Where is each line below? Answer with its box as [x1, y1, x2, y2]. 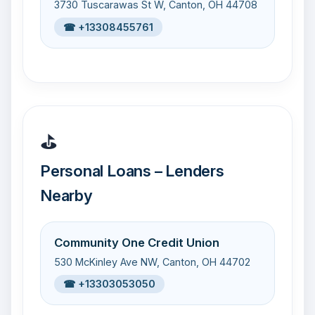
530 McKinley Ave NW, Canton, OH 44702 [54, 255, 251, 268]
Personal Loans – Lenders [40, 161, 224, 181]
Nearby [40, 186, 93, 205]
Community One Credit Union [54, 235, 220, 250]
